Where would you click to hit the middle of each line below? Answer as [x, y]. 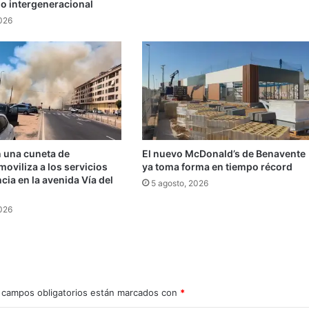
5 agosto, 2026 [179, 183]
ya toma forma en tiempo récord [217, 167]
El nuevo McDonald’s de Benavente [223, 154]
